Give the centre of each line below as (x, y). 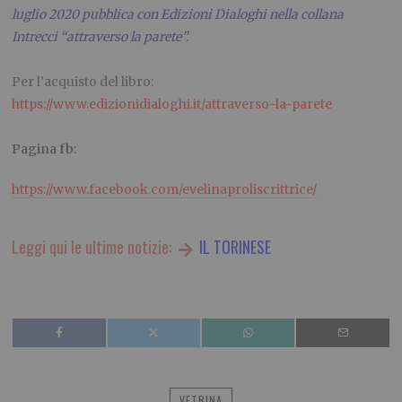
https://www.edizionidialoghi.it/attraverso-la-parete (172, 105)
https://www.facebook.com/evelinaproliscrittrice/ (165, 190)
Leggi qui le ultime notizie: (94, 247)
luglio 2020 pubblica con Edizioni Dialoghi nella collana (178, 15)
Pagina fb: (44, 149)
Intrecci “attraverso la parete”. (101, 37)
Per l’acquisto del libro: (83, 82)
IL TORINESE (233, 247)
